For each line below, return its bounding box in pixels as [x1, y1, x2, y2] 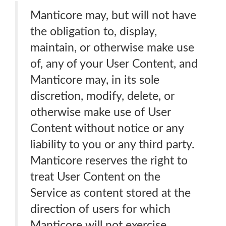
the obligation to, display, [30, 26, 157, 37]
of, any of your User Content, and [30, 58, 198, 70]
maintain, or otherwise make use [30, 42, 194, 53]
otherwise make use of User [30, 106, 171, 118]
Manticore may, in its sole [30, 74, 159, 86]
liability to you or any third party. [30, 139, 194, 150]
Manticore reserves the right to [30, 155, 188, 166]
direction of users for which [30, 203, 171, 215]
